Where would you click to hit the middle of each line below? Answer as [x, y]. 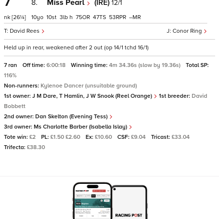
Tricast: [161, 137]
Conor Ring [188, 31]
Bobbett [15, 106]
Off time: [34, 65]
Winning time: [90, 65]
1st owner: [18, 96]
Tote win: [17, 137]
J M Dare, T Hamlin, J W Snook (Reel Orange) [93, 96]
